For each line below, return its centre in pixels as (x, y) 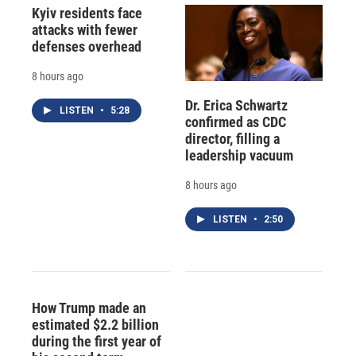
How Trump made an (89, 308)
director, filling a (232, 139)
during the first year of (97, 342)
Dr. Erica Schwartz (236, 106)
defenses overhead (87, 46)
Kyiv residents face (87, 13)
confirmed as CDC (235, 122)
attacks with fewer (85, 29)
